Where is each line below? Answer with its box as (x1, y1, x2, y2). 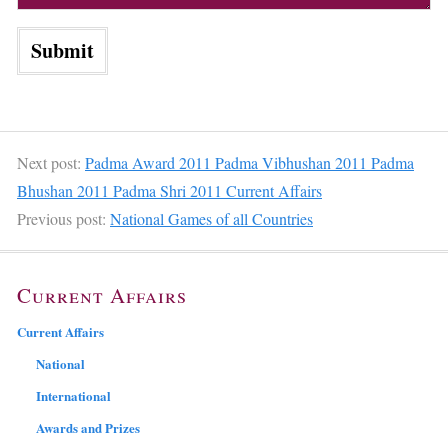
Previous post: (17, 207, 110, 229)
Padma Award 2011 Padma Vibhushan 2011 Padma (85, 151, 414, 173)
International (36, 385, 111, 405)
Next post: (17, 151, 85, 173)
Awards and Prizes (36, 417, 140, 437)
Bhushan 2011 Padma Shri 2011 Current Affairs (17, 179, 322, 201)
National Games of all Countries (110, 207, 313, 229)
